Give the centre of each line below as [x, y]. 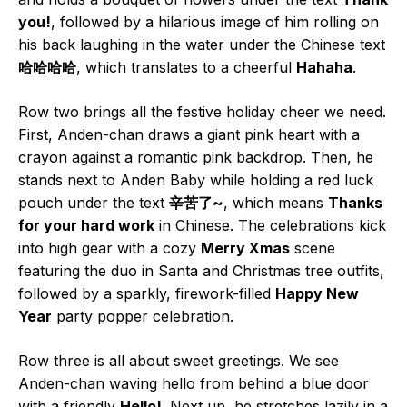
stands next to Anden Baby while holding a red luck [196, 179]
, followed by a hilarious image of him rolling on [215, 21]
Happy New [317, 293]
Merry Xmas [245, 248]
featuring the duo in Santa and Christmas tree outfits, [201, 270]
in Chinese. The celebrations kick [270, 225]
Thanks [355, 202]
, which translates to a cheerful [186, 67]
